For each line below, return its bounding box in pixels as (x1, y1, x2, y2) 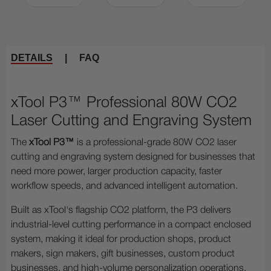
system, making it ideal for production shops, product (11, 235, 231, 244)
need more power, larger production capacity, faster (11, 168, 222, 177)
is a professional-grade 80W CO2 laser (74, 139, 237, 148)
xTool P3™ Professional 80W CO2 (11, 96, 237, 111)
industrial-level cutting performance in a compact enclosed (11, 221, 251, 230)
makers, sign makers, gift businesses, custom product (11, 250, 235, 259)
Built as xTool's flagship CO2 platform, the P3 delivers (11, 206, 231, 215)
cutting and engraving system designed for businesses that (11, 153, 255, 162)
